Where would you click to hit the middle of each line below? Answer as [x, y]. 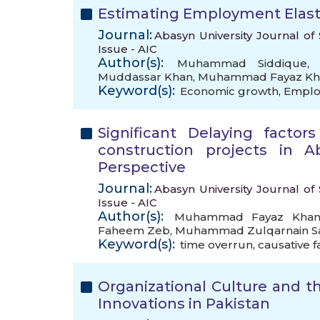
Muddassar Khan [145, 77]
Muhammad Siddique [242, 63]
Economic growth [229, 91]
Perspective [142, 167]
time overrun [216, 245]
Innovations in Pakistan [184, 304]
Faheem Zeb [134, 230]
